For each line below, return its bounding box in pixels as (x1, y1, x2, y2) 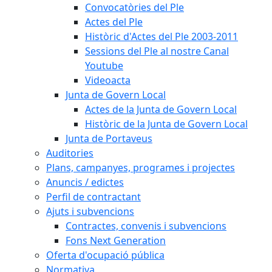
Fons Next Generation (66, 234, 166, 247)
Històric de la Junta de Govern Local (85, 117, 248, 131)
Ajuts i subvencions (46, 205, 134, 218)
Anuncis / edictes (46, 175, 124, 189)
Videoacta (85, 73, 131, 87)
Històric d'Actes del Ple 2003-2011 (85, 30, 238, 43)
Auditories (46, 146, 93, 160)
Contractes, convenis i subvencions (66, 219, 226, 233)
